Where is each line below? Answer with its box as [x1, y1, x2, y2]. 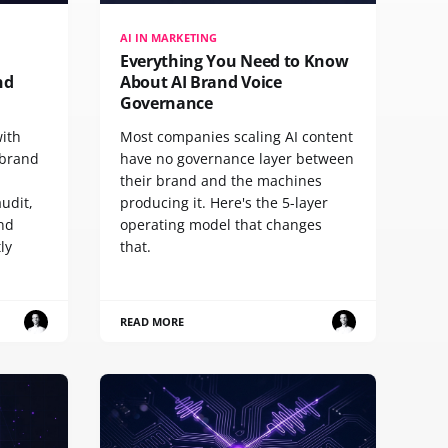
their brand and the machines [120, 171, 322, 191]
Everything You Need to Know [120, 50, 349, 73]
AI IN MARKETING [120, 30, 217, 46]
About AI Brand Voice [120, 71, 282, 94]
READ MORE [120, 314, 185, 330]
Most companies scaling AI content [120, 127, 353, 147]
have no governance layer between [120, 149, 354, 169]
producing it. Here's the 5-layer [120, 193, 328, 213]
